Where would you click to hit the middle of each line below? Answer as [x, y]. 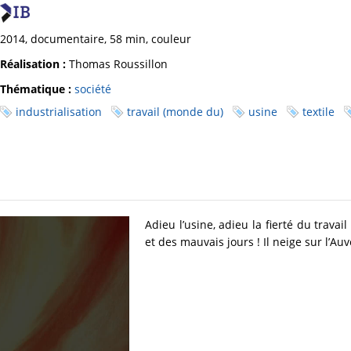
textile [318, 112]
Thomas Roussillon [117, 64]
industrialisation [59, 112]
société [93, 89]
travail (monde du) [175, 112]
